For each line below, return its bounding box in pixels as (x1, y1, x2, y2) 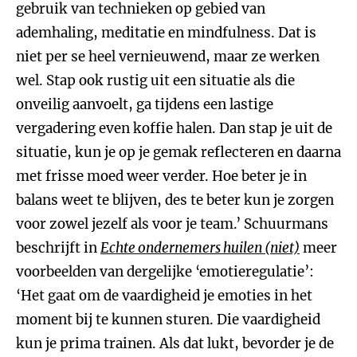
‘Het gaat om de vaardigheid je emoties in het (16, 287, 312, 304)
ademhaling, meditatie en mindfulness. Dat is (16, 24, 316, 41)
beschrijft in (16, 239, 100, 257)
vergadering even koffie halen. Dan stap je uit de (16, 120, 332, 137)
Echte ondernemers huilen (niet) (100, 239, 300, 257)
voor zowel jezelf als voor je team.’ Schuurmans (16, 215, 328, 233)
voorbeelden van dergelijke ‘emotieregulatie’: (16, 263, 314, 280)
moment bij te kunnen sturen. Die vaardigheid (16, 311, 320, 328)
